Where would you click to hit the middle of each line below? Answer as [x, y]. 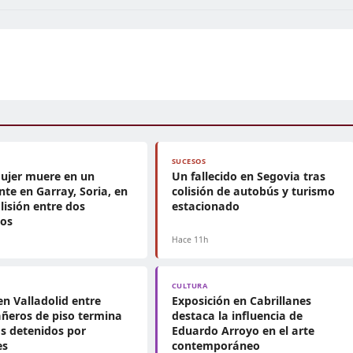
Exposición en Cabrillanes [241, 301]
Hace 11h [190, 240]
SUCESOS [189, 161]
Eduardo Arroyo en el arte [243, 331]
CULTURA [190, 286]
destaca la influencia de [237, 316]
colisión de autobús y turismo [253, 191]
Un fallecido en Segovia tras [248, 176]
